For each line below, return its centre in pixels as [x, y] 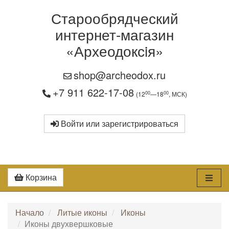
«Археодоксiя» [114, 51]
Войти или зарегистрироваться [119, 123]
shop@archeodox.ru [120, 75]
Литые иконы [82, 212]
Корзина [40, 177]
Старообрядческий [114, 18]
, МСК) [178, 94]
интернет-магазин [114, 34]
